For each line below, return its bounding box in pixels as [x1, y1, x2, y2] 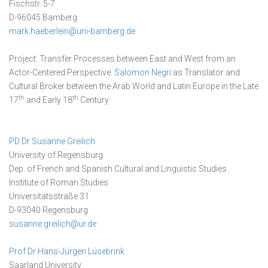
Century [78, 95, 109, 105]
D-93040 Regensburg [9, 205, 88, 215]
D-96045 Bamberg [9, 13, 77, 22]
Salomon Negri [114, 68, 171, 77]
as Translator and [171, 68, 240, 77]
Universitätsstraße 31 [9, 191, 89, 201]
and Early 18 [25, 95, 72, 105]
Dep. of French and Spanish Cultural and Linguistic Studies [9, 164, 227, 173]
